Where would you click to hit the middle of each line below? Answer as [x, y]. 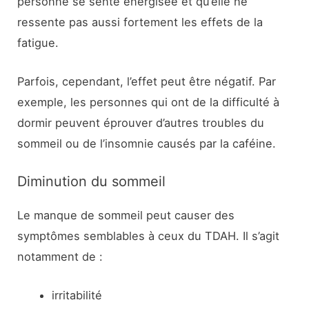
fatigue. [38, 42]
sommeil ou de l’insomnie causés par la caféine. [147, 143]
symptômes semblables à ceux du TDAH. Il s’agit [149, 236]
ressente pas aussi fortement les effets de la [140, 22]
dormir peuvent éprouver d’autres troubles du [141, 122]
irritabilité [77, 296]
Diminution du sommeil [92, 182]
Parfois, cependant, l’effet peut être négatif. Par [147, 81]
